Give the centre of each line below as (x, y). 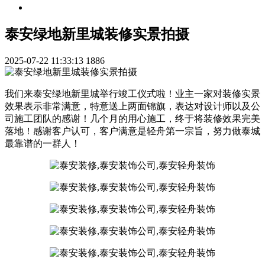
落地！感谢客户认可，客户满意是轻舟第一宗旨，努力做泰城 (132, 131)
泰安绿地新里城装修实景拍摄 (97, 34)
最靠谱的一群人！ (43, 143)
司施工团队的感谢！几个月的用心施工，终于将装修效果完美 (132, 118)
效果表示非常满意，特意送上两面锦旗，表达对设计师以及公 (132, 106)
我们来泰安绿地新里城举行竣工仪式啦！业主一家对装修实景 (132, 93)
